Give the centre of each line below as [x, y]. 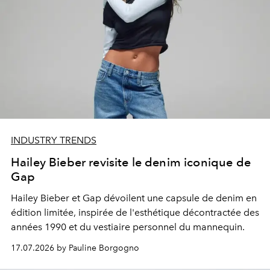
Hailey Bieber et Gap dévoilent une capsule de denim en [134, 198]
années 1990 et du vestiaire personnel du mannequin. [128, 227]
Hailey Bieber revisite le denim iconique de [131, 162]
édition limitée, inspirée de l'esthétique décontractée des [135, 212]
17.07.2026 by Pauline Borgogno [75, 248]
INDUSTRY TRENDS [54, 140]
